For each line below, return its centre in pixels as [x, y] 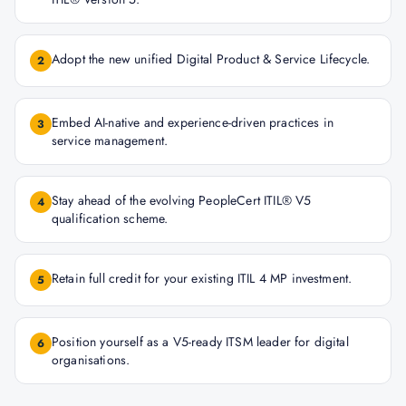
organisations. [91, 360]
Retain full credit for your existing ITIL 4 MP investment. [202, 278]
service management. [110, 140]
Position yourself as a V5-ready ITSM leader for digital [200, 342]
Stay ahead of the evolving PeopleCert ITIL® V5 [182, 200]
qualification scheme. [110, 218]
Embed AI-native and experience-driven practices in [193, 122]
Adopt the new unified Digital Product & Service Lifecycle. [211, 59]
